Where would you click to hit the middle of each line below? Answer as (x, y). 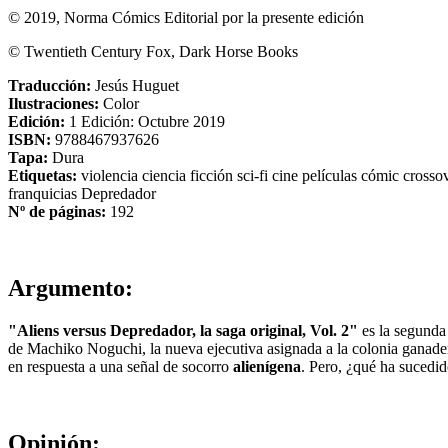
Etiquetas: (44, 175)
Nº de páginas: (59, 211)
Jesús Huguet (137, 85)
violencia (111, 175)
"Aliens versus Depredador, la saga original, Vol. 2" (183, 330)
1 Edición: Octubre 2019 (147, 121)
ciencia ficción (189, 175)
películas (331, 175)
